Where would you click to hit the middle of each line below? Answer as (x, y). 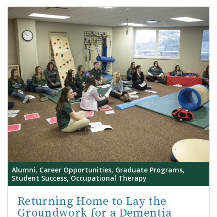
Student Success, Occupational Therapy (79, 178)
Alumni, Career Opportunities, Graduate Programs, (98, 170)
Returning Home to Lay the (92, 201)
